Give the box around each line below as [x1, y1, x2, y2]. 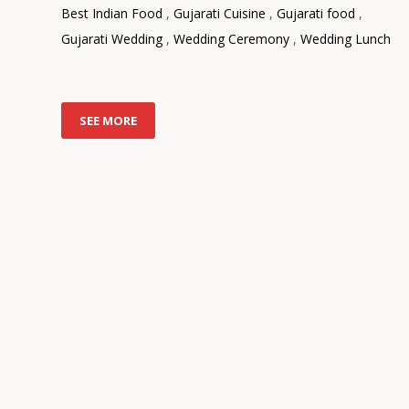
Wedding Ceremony [173, 30, 289, 48]
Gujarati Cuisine [173, 5, 266, 23]
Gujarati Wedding [61, 30, 163, 48]
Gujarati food [277, 5, 355, 23]
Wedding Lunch [300, 30, 391, 48]
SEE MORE [79, 112, 137, 130]
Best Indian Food [61, 5, 163, 23]
